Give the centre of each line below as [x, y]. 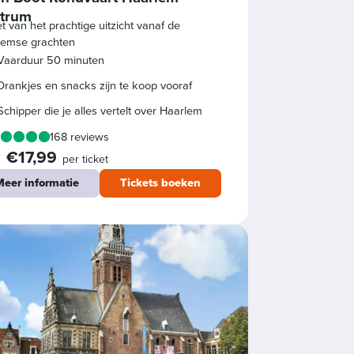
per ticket [86, 159]
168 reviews [80, 136]
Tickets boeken [161, 183]
